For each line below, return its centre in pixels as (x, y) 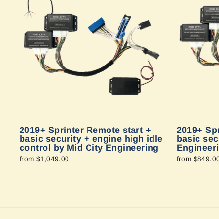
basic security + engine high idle (91, 139)
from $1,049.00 (44, 159)
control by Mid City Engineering (89, 147)
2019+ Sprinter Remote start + (86, 130)
